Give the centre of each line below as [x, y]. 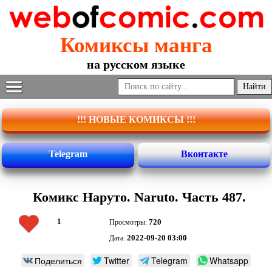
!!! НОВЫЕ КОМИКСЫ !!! [136, 120]
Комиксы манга [136, 46]
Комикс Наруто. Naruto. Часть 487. [139, 197]
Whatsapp [229, 261]
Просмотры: [129, 223]
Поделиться [58, 261]
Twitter [117, 261]
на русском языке [136, 65]
